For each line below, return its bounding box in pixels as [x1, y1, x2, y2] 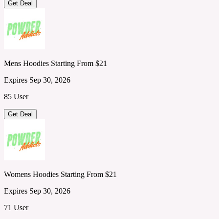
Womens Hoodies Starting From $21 [4, 170, 117, 178]
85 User [4, 92, 28, 101]
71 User [4, 203, 28, 212]
